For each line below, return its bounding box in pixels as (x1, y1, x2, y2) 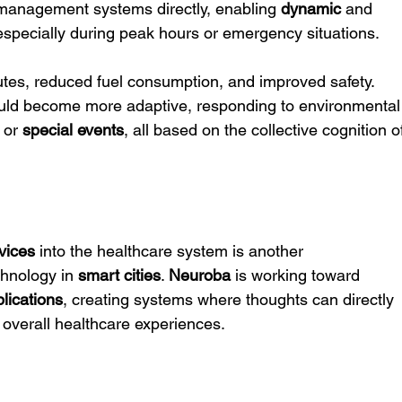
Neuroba (169, 266, 232, 284)
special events (22, 120, 125, 139)
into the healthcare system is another (35, 241, 309, 260)
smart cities (78, 266, 162, 284)
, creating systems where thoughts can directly (63, 290, 399, 309)
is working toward (231, 266, 365, 284)
